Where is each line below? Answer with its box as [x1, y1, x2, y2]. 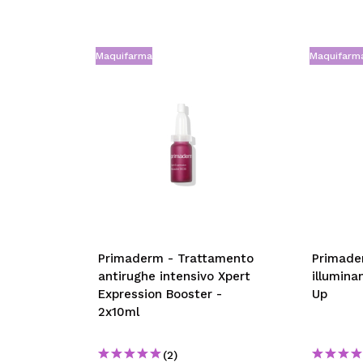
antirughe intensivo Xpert [97, 269, 250, 284]
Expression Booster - [97, 287, 222, 301]
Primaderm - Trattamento [97, 251, 254, 266]
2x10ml [97, 305, 139, 319]
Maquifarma [95, 50, 152, 62]
